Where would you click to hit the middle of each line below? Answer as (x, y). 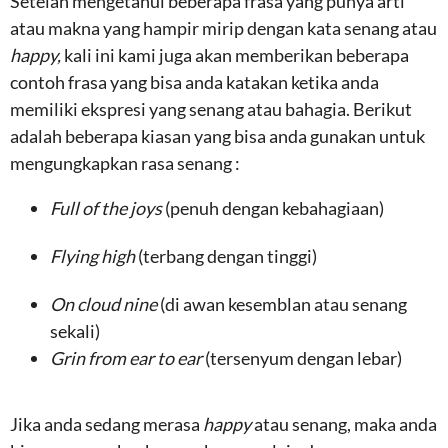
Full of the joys (107, 208)
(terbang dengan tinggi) (227, 256)
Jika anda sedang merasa (106, 424)
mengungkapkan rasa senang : (125, 163)
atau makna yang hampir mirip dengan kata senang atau (223, 28)
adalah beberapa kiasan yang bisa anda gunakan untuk (217, 136)
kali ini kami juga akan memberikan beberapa (236, 55)
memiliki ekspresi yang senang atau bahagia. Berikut (211, 109)
